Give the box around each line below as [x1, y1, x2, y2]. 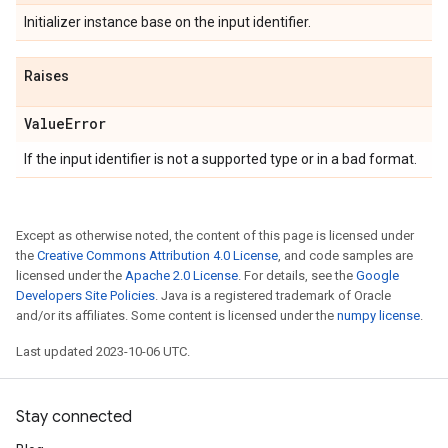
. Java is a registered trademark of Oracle [155, 288, 391, 303]
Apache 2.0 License [125, 268, 238, 283]
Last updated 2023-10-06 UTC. [16, 344, 190, 359]
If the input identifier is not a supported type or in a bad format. [24, 151, 417, 167]
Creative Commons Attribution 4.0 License [37, 248, 278, 263]
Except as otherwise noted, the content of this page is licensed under [16, 228, 414, 243]
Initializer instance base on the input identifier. [24, 14, 311, 30]
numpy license [337, 308, 420, 323]
